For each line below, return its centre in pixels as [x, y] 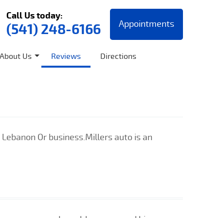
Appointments [146, 23]
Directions [118, 56]
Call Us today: [34, 15]
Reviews [66, 56]
